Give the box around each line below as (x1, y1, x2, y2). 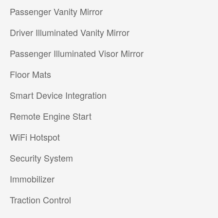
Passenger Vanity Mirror (9, 5, 103, 18)
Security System (9, 151, 73, 164)
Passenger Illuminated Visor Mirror (9, 47, 144, 60)
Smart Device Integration (9, 89, 107, 102)
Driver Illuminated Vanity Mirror (9, 26, 129, 39)
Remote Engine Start (9, 109, 91, 123)
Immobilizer (9, 172, 54, 185)
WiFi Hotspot (9, 130, 60, 144)
